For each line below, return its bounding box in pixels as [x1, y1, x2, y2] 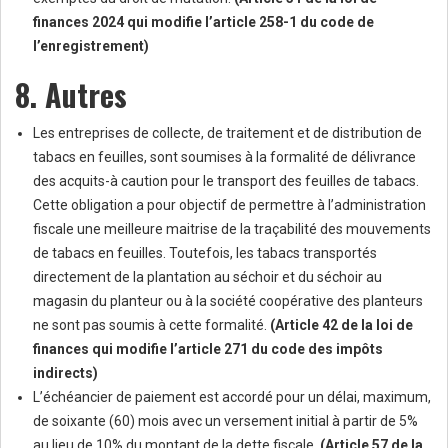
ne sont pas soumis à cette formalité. [33, 317, 270, 334]
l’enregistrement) [33, 38, 149, 55]
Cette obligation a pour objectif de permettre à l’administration [33, 197, 426, 214]
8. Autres [15, 72, 127, 118]
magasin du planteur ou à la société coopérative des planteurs [33, 293, 423, 310]
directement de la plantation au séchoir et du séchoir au [33, 269, 382, 286]
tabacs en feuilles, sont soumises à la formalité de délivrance [33, 149, 416, 166]
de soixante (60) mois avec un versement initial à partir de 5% [33, 413, 418, 430]
